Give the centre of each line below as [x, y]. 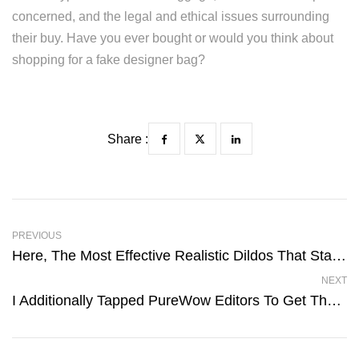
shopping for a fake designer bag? [109, 60]
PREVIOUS [37, 236]
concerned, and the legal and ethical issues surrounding [171, 16]
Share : [127, 139]
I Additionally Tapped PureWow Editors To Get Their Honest [334, 301]
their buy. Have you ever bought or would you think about [173, 38]
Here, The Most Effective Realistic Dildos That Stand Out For [339, 256]
